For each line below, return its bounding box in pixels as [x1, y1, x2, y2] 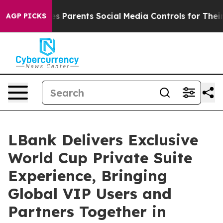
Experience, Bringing [8, 166, 167, 185]
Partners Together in [8, 202, 166, 221]
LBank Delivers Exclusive [8, 130, 198, 149]
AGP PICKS [6, 11, 46, 20]
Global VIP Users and [8, 184, 172, 203]
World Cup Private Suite [8, 148, 192, 167]
